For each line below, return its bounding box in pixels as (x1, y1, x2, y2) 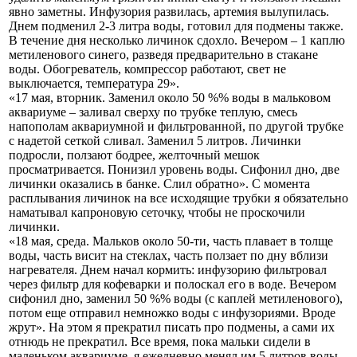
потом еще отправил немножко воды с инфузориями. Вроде (9, 305, 335, 320)
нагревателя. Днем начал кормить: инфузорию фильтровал (9, 262, 327, 277)
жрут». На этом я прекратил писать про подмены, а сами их (9, 320, 335, 334)
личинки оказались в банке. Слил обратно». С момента (9, 176, 310, 190)
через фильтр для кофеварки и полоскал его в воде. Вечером (9, 277, 336, 291)
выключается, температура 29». (9, 76, 179, 90)
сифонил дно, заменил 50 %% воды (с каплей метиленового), (9, 291, 343, 305)
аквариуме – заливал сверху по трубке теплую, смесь (9, 104, 297, 119)
